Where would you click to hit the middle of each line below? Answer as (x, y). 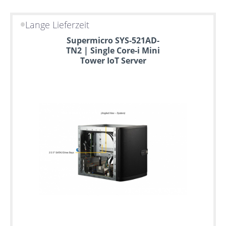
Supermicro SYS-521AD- (113, 41)
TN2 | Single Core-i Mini (113, 51)
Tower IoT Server (113, 61)
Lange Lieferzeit (58, 24)
